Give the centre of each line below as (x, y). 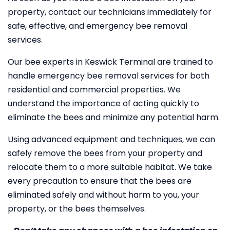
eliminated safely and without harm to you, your (103, 195)
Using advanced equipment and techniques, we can (111, 139)
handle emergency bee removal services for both (109, 76)
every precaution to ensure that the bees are (100, 181)
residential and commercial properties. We (94, 90)
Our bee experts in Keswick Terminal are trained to (110, 62)
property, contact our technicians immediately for (110, 12)
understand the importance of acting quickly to (103, 103)
